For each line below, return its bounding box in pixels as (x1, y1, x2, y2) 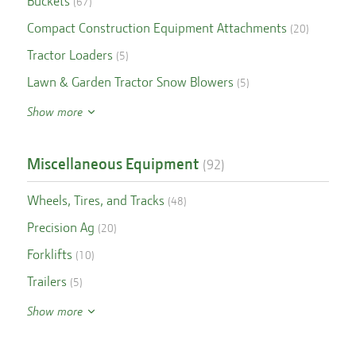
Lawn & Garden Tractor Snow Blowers (26, 74, 234, 90)
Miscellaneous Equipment (26, 154, 199, 173)
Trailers (26, 273, 67, 289)
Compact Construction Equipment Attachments (26, 20, 287, 36)
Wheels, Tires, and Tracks (26, 192, 164, 208)
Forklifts (26, 246, 72, 262)
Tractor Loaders (26, 47, 113, 63)
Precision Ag (26, 219, 95, 235)
